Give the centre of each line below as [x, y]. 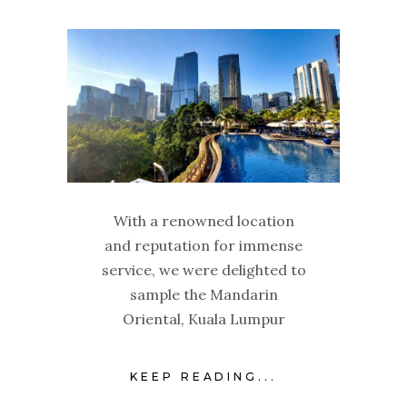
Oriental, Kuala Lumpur [203, 318]
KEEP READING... [203, 377]
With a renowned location [203, 220]
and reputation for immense [203, 245]
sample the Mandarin [203, 294]
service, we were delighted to [203, 269]
